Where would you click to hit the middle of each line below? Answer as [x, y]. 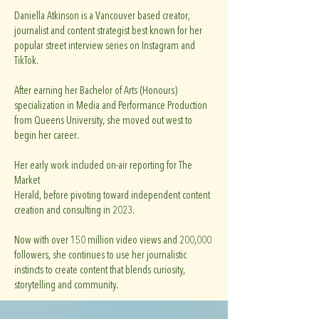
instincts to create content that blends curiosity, [100, 270]
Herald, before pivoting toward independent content [112, 195]
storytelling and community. [66, 285]
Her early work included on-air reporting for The [103, 165]
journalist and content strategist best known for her [108, 31]
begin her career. [47, 135]
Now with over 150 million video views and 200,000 [113, 240]
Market [27, 180]
